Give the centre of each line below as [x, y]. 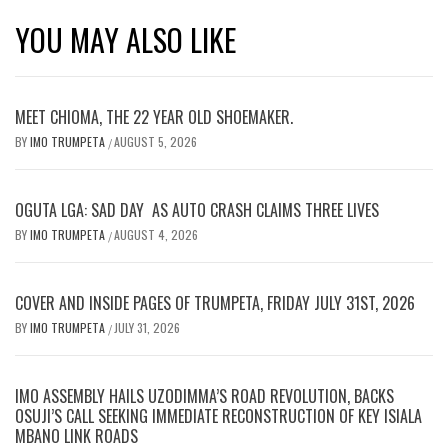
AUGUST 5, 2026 [155, 142]
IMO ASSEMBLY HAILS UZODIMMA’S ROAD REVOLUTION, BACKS [204, 396]
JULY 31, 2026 [147, 328]
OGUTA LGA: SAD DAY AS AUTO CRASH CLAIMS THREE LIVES [197, 210]
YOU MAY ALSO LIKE [125, 40]
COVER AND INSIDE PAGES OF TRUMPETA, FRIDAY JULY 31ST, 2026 [215, 303]
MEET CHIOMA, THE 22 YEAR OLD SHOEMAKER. [154, 117]
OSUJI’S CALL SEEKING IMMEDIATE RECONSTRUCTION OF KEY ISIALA [218, 416]
